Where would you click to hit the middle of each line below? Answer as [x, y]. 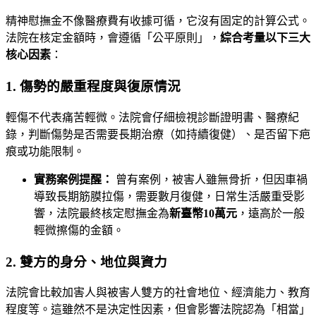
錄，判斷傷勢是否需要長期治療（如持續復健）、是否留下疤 [158, 134]
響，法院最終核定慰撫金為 [102, 213]
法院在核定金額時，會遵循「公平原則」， [113, 38]
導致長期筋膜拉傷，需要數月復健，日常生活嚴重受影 [169, 196]
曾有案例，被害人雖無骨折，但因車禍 [210, 179]
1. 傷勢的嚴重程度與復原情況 [93, 87]
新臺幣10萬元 [203, 213]
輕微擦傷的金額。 [79, 230]
